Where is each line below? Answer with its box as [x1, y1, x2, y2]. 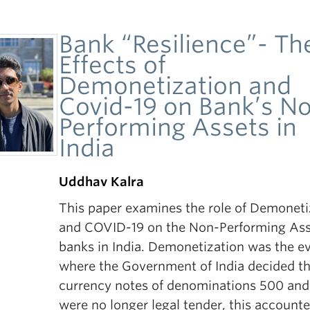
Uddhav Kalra [59, 174, 145, 189]
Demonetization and [59, 71, 292, 100]
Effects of [59, 51, 167, 79]
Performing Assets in [59, 113, 298, 141]
